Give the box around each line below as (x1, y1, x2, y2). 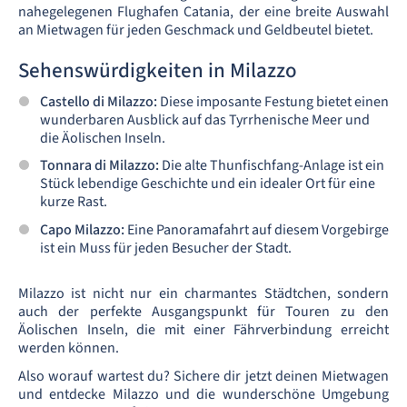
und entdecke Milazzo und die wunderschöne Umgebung (18, 383, 389, 404)
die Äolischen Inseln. (40, 128, 165, 148)
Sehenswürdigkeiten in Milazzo (18, 55, 297, 85)
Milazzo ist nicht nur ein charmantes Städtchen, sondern (18, 283, 389, 303)
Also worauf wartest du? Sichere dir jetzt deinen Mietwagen (18, 365, 389, 386)
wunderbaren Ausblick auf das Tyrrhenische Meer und (40, 110, 370, 130)
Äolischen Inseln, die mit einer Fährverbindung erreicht (18, 319, 389, 340)
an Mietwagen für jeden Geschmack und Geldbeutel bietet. (18, 20, 373, 40)
